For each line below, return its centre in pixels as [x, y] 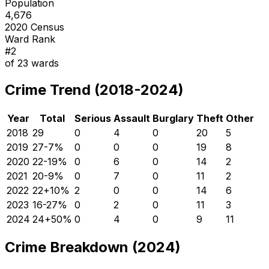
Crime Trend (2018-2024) [94, 89]
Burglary [173, 118]
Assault [132, 118]
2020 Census [35, 27]
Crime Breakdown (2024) [93, 247]
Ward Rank [30, 39]
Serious [93, 118]
